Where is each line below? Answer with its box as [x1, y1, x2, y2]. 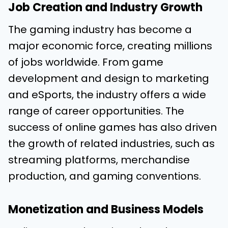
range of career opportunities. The [8, 104, 184, 118]
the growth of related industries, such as [8, 136, 215, 151]
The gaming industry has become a [8, 22, 192, 37]
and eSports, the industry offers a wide [8, 88, 206, 102]
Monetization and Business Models [8, 202, 204, 217]
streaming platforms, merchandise [8, 153, 190, 167]
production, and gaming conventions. [8, 169, 201, 183]
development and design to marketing [8, 71, 209, 85]
